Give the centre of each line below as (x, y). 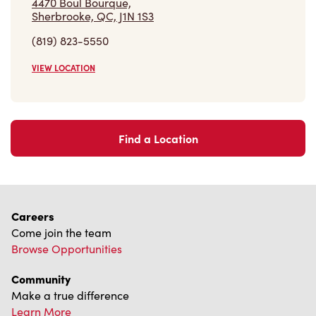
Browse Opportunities (67, 249)
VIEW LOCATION (63, 68)
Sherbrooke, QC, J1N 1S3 (93, 16)
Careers (33, 216)
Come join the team (61, 233)
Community (41, 279)
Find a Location (158, 139)
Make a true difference (70, 296)
